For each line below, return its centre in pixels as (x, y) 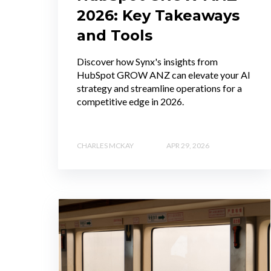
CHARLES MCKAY (105, 145)
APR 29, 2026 (188, 145)
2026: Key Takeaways (158, 15)
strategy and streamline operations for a (159, 88)
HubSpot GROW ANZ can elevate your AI (164, 74)
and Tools (115, 35)
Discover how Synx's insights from (147, 61)
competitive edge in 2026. (130, 101)
